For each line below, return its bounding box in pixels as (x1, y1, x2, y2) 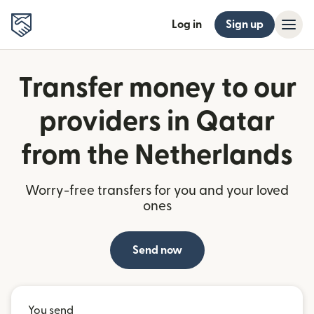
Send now (132, 245, 182, 256)
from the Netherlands (21, 142, 293, 170)
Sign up (226, 19, 264, 30)
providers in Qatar (39, 108, 275, 136)
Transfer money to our (18, 74, 296, 102)
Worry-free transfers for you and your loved (25, 184, 289, 198)
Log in (172, 19, 202, 30)
